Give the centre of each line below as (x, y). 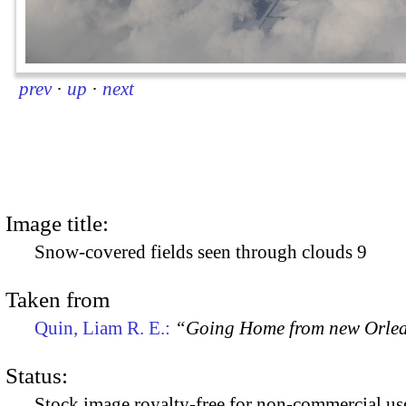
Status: (37, 376)
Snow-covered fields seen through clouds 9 (201, 251)
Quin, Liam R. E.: (105, 328)
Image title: (57, 223)
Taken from (58, 299)
